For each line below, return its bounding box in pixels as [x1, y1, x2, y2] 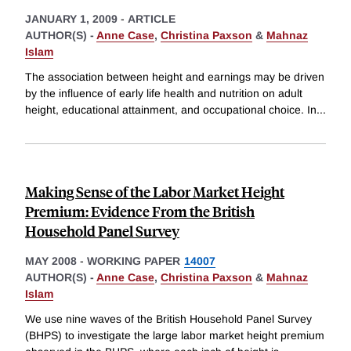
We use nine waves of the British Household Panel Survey [25, 312, 312, 325]
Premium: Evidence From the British [25, 201, 255, 222]
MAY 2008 [25, 255, 77, 268]
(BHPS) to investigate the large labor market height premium [25, 328, 324, 342]
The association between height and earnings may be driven [25, 71, 324, 84]
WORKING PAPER [87, 255, 180, 268]
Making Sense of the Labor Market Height [25, 182, 284, 202]
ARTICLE [128, 13, 175, 26]
